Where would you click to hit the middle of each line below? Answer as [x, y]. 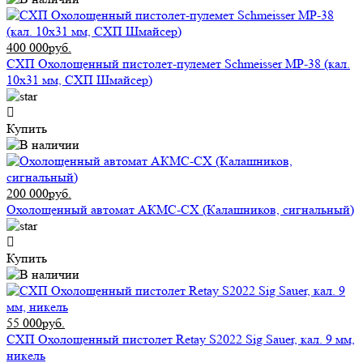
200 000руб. [39, 194]
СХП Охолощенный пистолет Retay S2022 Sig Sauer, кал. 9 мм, [181, 340]
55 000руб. [36, 323]
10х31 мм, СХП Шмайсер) [79, 80]
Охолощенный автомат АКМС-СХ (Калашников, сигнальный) [180, 210]
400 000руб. [39, 48]
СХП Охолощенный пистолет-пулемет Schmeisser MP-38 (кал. [178, 64]
